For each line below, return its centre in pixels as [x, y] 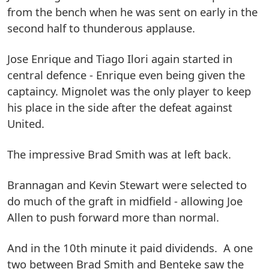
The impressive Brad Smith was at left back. [119, 154]
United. [26, 124]
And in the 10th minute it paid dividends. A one [130, 248]
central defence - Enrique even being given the [126, 75]
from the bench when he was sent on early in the [132, 12]
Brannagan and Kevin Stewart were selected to [127, 185]
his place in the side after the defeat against [120, 107]
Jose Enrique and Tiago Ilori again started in [120, 59]
